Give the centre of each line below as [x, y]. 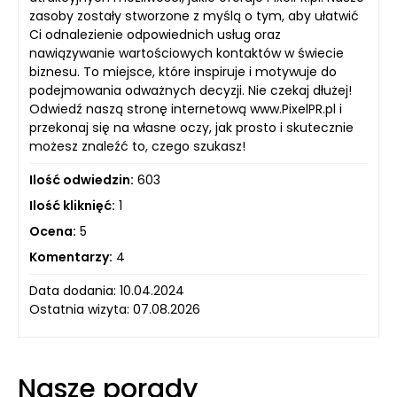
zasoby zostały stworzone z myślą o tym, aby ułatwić [194, 16]
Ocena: [53, 231]
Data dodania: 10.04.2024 [107, 290]
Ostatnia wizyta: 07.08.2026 [115, 309]
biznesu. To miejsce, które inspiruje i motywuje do [183, 71]
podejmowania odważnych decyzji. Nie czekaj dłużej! [191, 90]
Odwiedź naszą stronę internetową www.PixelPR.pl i [186, 109]
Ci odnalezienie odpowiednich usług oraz [155, 34]
